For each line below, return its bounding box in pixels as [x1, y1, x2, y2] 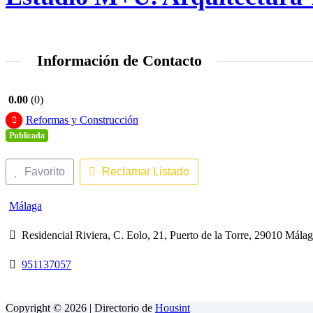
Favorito [24, 165, 65, 177]
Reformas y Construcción [25, 113, 138, 126]
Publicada [8, 130, 45, 140]
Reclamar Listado [101, 165, 189, 177]
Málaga [8, 199, 42, 212]
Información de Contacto [36, 51, 202, 69]
